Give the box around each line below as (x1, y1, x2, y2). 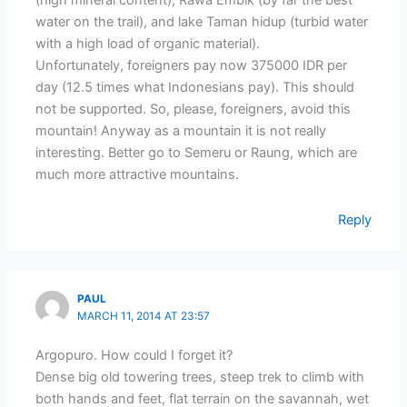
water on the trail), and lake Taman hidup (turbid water (35, 14, 369, 31)
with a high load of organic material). (35, 35, 261, 53)
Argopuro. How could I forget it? (35, 347, 233, 364)
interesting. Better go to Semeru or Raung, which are (35, 144, 358, 162)
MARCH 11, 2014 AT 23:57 (77, 309, 211, 323)
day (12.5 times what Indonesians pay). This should (35, 79, 355, 96)
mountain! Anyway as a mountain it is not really (35, 123, 327, 140)
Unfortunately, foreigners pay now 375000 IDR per (35, 57, 348, 74)
